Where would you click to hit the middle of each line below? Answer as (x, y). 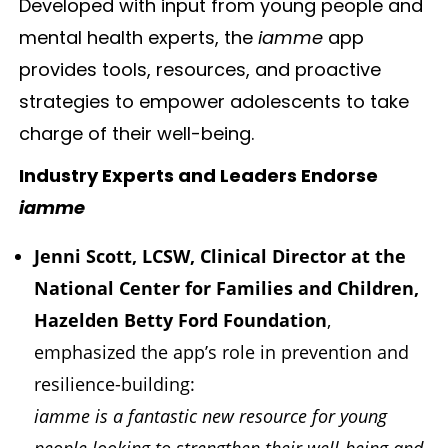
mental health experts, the (138, 38)
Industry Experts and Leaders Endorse (198, 176)
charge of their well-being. (136, 134)
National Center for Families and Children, (226, 288)
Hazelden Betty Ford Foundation (180, 320)
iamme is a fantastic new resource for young (210, 416)
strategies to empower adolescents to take (213, 102)
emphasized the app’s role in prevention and (221, 352)
